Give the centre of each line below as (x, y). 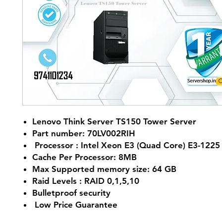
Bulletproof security (71, 193)
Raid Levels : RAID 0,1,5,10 (86, 181)
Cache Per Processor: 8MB (84, 157)
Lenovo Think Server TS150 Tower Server (114, 121)
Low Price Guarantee (75, 205)
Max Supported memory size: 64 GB (104, 169)
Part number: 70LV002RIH (84, 133)
